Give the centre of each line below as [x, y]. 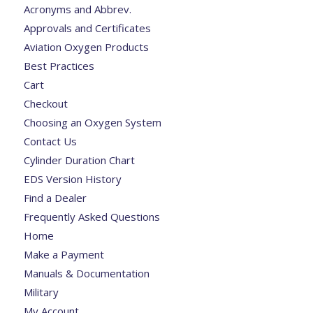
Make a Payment [64, 254]
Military [41, 292]
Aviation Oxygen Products [86, 46]
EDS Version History [72, 179]
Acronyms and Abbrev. [77, 9]
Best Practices [59, 65]
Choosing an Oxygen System [92, 122]
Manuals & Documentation [86, 273]
